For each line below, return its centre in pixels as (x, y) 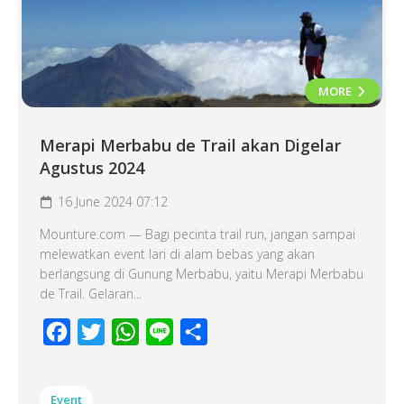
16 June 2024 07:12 (113, 202)
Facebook (102, 332)
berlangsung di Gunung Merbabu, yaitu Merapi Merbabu (202, 274)
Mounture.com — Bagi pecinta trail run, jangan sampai (197, 234)
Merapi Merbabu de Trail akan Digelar (190, 145)
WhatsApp (172, 332)
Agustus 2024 (92, 168)
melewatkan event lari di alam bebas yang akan (177, 254)
